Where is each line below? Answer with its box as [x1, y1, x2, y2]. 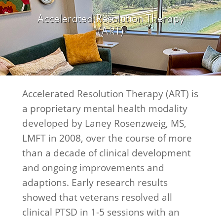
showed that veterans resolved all [22, 190, 172, 204]
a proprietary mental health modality [22, 102, 187, 115]
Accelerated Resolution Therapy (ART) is [22, 87, 198, 101]
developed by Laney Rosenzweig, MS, [22, 116, 186, 130]
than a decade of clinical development [22, 146, 191, 160]
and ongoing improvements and [22, 161, 164, 175]
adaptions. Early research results [22, 176, 168, 189]
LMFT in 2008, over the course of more [22, 131, 192, 145]
